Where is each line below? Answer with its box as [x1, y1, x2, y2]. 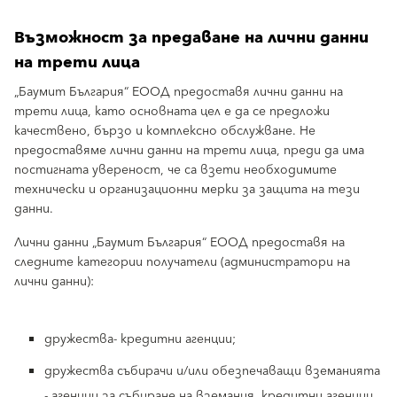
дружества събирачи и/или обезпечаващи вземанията [44, 361, 380, 382]
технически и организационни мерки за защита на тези [14, 179, 360, 200]
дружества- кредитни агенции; [44, 329, 236, 350]
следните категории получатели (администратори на [14, 252, 350, 273]
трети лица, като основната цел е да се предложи [14, 101, 330, 122]
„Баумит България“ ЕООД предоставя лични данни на [14, 82, 343, 103]
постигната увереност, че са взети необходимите [14, 160, 337, 181]
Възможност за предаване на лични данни [14, 24, 369, 51]
